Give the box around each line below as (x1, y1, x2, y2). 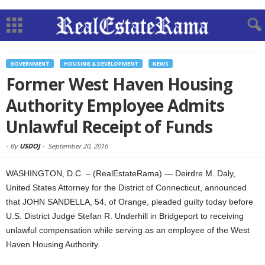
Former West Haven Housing (6, 73, 233, 95)
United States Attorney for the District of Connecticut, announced (6, 183, 247, 192)
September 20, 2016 (48, 141, 108, 150)
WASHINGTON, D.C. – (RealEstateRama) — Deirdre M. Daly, (6, 169, 235, 178)
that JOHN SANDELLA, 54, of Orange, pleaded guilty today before (6, 197, 253, 206)
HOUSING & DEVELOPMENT (64, 60, 138, 67)
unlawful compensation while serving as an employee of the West (6, 225, 250, 235)
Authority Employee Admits (6, 94, 225, 117)
